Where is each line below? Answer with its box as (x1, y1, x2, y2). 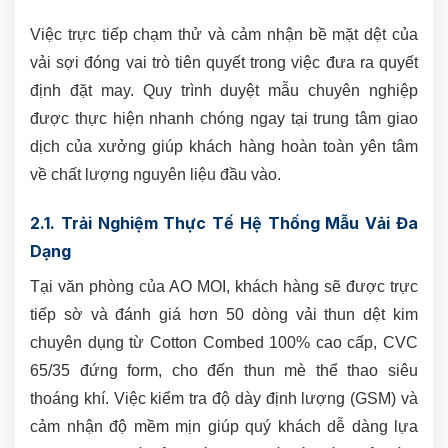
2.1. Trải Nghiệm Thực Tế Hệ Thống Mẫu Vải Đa (30, 212, 418, 233)
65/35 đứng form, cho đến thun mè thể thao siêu (30, 361, 418, 379)
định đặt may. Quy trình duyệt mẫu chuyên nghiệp (30, 81, 418, 99)
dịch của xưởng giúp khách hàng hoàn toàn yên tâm (30, 137, 418, 155)
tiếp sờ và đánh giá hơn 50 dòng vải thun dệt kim (30, 305, 418, 323)
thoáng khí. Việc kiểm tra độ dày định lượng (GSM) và (30, 389, 418, 407)
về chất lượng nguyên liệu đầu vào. (30, 165, 281, 183)
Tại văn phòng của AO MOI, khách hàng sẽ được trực (30, 277, 418, 295)
